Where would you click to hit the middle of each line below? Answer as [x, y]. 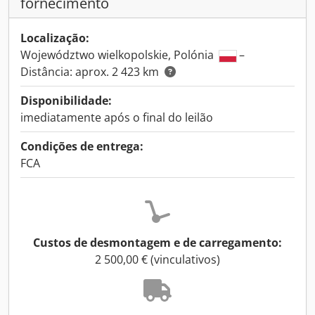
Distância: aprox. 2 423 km [91, 72]
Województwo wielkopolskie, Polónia [118, 55]
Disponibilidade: [66, 101]
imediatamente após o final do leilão [117, 117]
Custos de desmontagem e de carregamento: [157, 243]
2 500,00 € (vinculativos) [157, 259]
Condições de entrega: [82, 146]
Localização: [55, 38]
